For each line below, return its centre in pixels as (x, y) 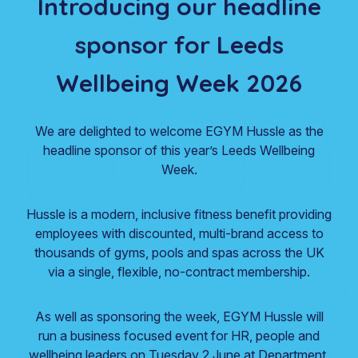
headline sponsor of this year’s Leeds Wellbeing (179, 150)
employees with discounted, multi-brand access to (179, 233)
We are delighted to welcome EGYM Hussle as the (179, 131)
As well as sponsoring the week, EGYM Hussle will (179, 316)
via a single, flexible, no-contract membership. (179, 272)
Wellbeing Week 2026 (179, 83)
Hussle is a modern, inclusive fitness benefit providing (179, 214)
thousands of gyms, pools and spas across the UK (179, 253)
